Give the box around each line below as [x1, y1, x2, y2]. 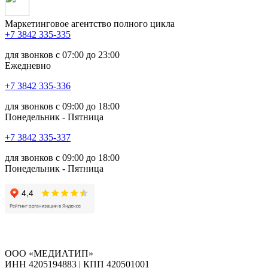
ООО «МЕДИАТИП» [5, 248, 93, 258]
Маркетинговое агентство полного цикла [5, 18, 175, 29]
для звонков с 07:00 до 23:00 [5, 49, 120, 60]
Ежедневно [5, 60, 51, 71]
